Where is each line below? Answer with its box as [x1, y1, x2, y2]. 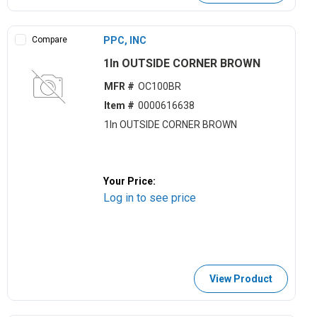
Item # [103, 100, 134, 112]
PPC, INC [103, 34, 147, 46]
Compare [32, 34, 67, 45]
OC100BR [137, 81, 181, 93]
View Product [209, 272, 272, 284]
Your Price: [103, 175, 156, 187]
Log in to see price [103, 190, 197, 204]
